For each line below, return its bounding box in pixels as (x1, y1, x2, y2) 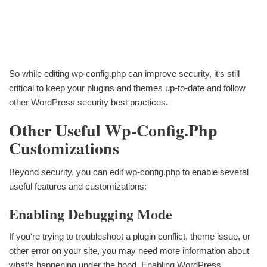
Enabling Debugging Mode (9, 203, 172, 224)
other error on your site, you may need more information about (9, 246, 249, 256)
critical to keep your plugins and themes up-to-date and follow (9, 82, 246, 93)
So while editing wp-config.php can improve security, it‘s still (9, 68, 240, 79)
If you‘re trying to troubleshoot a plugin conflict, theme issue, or (9, 231, 250, 242)
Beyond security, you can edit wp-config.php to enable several (9, 166, 249, 177)
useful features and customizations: (9, 181, 147, 191)
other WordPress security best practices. (9, 97, 168, 107)
